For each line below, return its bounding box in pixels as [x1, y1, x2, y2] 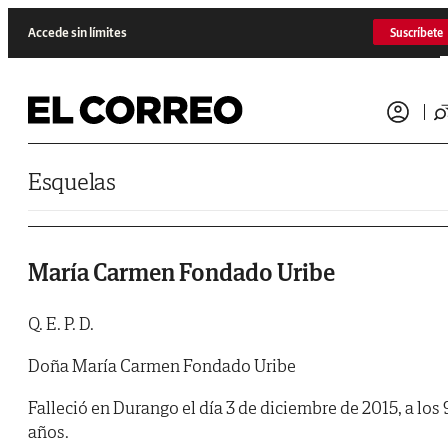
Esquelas [28, 166, 116, 197]
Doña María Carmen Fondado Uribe [28, 354, 296, 378]
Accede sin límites [28, 23, 127, 41]
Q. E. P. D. [28, 312, 94, 336]
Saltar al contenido [7, 7, 102, 22]
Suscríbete [390, 24, 443, 40]
